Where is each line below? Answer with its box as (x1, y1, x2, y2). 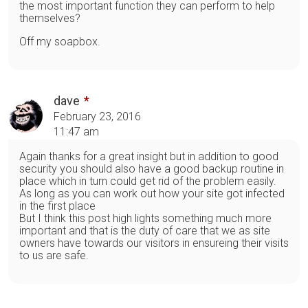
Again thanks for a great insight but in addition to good (19, 149, 278, 163)
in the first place (19, 199, 96, 212)
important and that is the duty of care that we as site (19, 223, 270, 237)
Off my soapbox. (19, 34, 100, 48)
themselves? (19, 11, 80, 25)
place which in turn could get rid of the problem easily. (19, 174, 276, 188)
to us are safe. (19, 248, 89, 262)
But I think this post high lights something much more (19, 211, 272, 225)
